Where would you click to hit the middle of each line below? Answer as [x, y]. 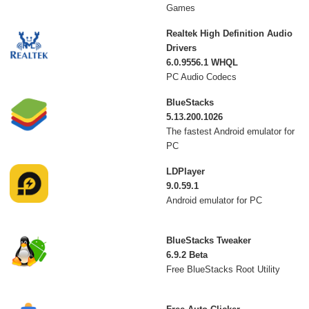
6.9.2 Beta [187, 255]
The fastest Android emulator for [230, 132]
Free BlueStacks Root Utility [223, 270]
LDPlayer [185, 172]
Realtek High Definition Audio [229, 34]
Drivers [181, 48]
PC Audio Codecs [201, 77]
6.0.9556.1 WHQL [202, 63]
